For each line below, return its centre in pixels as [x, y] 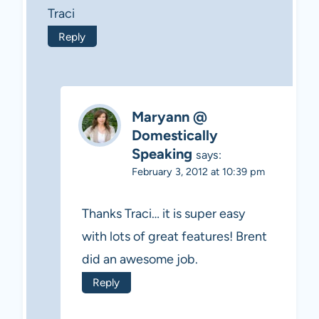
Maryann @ [169, 116]
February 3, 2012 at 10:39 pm [198, 171]
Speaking [162, 153]
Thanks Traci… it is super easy [163, 214]
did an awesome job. [140, 260]
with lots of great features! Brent [174, 237]
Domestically [175, 135]
